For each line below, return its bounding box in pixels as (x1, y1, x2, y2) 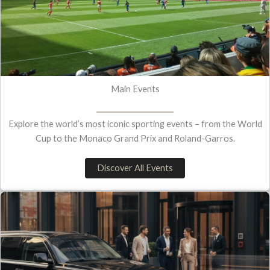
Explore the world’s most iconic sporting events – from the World (8, 118, 262, 129)
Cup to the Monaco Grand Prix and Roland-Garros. (35, 133, 235, 143)
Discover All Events (97, 162, 173, 173)
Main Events (110, 83, 160, 94)
